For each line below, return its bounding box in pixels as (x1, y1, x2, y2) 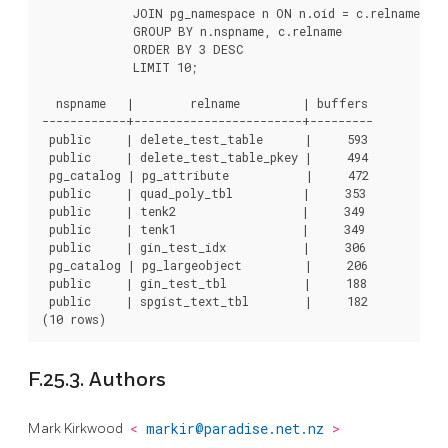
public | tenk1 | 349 (42, 220, 365, 237)
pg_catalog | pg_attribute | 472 (42, 166, 369, 183)
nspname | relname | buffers (42, 94, 368, 111)
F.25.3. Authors (28, 367, 166, 392)
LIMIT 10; (42, 58, 198, 75)
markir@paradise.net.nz (145, 420, 332, 439)
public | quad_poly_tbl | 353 (42, 184, 366, 201)
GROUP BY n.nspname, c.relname (42, 22, 342, 39)
